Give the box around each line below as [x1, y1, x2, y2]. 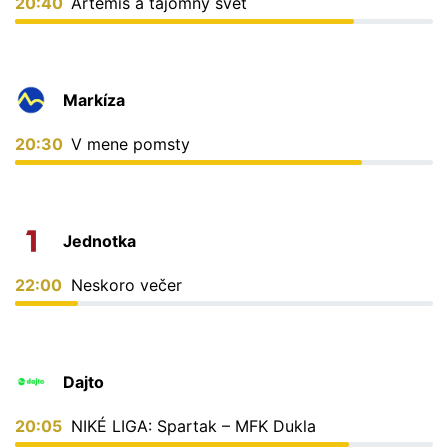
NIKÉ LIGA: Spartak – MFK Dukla [71, 415, 316, 436]
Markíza [63, 89, 125, 110]
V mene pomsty [71, 133, 190, 154]
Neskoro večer [71, 274, 182, 295]
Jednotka [63, 230, 136, 251]
